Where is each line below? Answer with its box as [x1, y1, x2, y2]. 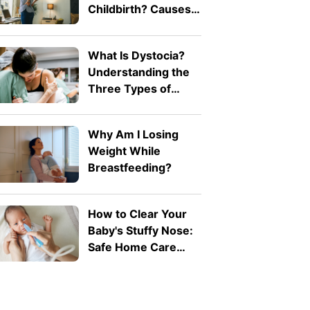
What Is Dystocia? [87, 48, 185, 62]
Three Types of [87, 81, 171, 95]
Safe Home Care [87, 239, 176, 254]
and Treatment [87, 19, 168, 33]
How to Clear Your [87, 206, 187, 221]
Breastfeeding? [87, 161, 172, 175]
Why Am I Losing [87, 127, 179, 142]
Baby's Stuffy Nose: [87, 223, 193, 237]
